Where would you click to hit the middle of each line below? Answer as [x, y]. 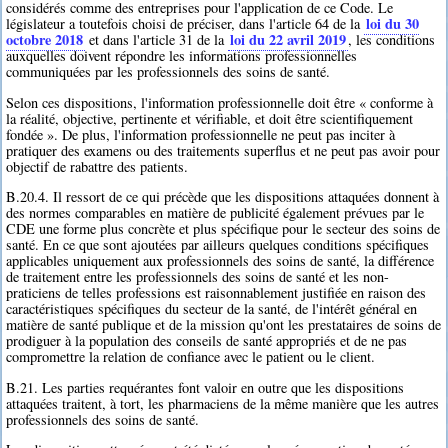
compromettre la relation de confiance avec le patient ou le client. [191, 357]
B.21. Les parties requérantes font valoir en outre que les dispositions [205, 387]
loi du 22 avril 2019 [288, 40]
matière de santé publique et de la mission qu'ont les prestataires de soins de [224, 325]
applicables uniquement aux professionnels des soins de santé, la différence [220, 261]
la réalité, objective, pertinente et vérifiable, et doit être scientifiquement [210, 118]
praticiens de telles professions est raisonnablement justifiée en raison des [216, 293]
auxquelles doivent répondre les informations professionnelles [182, 56]
